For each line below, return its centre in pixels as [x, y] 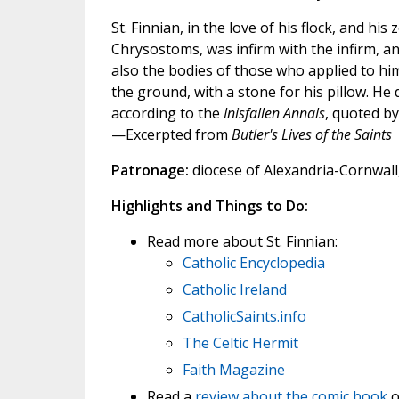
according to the [167, 113]
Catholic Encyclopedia [253, 263]
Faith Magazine [233, 370]
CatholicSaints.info [244, 316]
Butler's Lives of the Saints [311, 134]
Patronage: [150, 170]
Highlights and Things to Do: [209, 206]
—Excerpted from [171, 134]
